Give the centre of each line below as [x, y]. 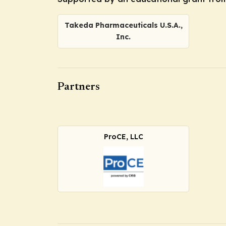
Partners [79, 88]
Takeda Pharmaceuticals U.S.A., [123, 25]
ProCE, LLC [123, 137]
